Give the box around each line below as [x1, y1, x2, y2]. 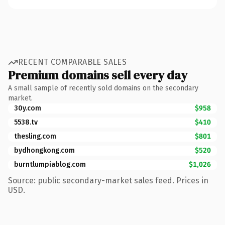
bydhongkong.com [14, 146, 75, 155]
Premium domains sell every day [8, 66, 187, 83]
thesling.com [14, 132, 56, 141]
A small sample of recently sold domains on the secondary [8, 83, 198, 92]
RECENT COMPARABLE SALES [18, 57, 127, 67]
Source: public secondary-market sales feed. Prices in [8, 175, 208, 185]
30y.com [14, 103, 41, 113]
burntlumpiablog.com [14, 160, 86, 169]
